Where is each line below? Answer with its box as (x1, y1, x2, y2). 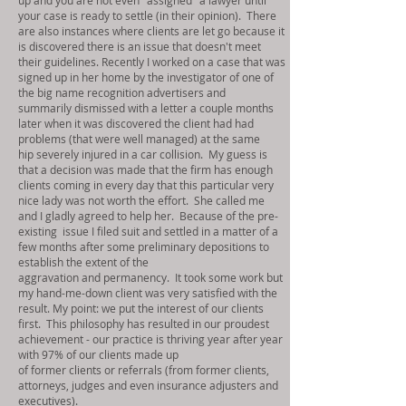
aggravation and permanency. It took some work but (18, 270, 283, 285)
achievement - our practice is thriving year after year (18, 332, 283, 346)
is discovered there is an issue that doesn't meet (18, 39, 261, 53)
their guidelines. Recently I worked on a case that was (18, 54, 285, 69)
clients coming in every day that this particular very (18, 178, 274, 192)
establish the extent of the (18, 255, 151, 269)
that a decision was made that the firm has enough (18, 162, 273, 177)
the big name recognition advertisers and (18, 85, 226, 100)
